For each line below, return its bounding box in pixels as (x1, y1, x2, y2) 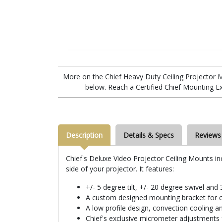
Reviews (195, 130, 221, 140)
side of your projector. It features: (66, 164, 174, 173)
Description (66, 130, 103, 140)
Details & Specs (123, 130, 174, 140)
